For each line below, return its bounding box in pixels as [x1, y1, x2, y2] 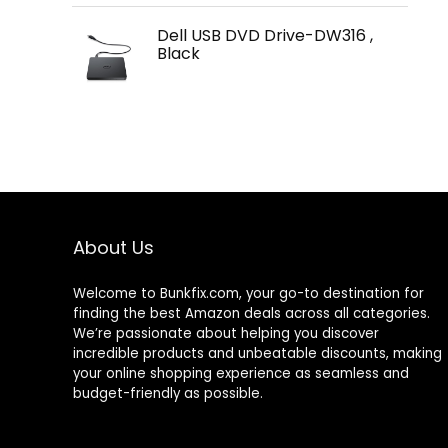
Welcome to [72, 284, 160, 303]
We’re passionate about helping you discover [72, 324, 379, 343]
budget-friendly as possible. [72, 384, 263, 403]
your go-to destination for [245, 284, 424, 303]
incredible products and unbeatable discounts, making [72, 344, 442, 363]
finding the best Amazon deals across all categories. [72, 304, 430, 323]
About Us [72, 235, 154, 260]
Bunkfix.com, [159, 284, 246, 303]
